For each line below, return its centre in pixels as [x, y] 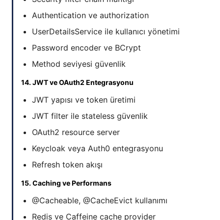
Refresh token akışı [67, 165]
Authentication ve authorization [90, 15]
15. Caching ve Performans [66, 183]
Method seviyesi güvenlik [79, 64]
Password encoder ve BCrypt [86, 48]
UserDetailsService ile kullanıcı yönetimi [106, 32]
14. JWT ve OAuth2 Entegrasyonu [77, 82]
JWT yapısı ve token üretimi [84, 100]
